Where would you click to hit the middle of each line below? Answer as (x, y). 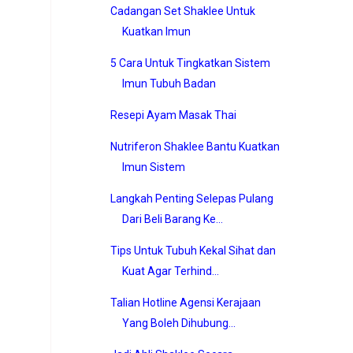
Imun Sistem (153, 167)
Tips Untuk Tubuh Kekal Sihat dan (193, 250)
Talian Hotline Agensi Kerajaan (185, 302)
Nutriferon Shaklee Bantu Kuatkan (195, 146)
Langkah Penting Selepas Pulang (191, 198)
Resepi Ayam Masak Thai (173, 115)
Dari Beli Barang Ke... (172, 219)
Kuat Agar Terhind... (170, 271)
